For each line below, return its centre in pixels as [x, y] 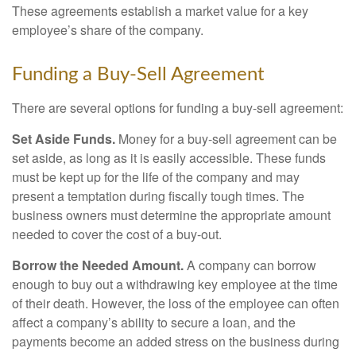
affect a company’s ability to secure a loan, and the [154, 322]
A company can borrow [250, 265]
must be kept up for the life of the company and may [156, 177]
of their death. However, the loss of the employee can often [176, 303]
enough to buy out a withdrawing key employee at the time [175, 284]
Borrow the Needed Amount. [98, 265]
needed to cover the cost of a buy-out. [117, 234]
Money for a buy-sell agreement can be [226, 139]
